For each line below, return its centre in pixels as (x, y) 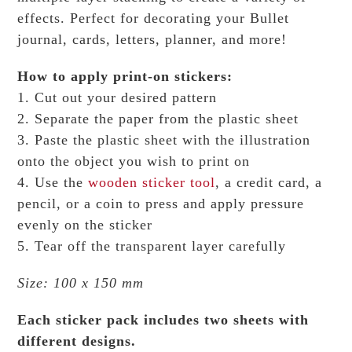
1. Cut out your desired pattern (117, 98)
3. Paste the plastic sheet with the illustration (164, 140)
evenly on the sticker (85, 225)
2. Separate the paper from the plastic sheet (158, 119)
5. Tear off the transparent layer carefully (152, 246)
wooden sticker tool (152, 183)
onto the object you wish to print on (134, 161)
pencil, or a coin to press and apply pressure (161, 204)
